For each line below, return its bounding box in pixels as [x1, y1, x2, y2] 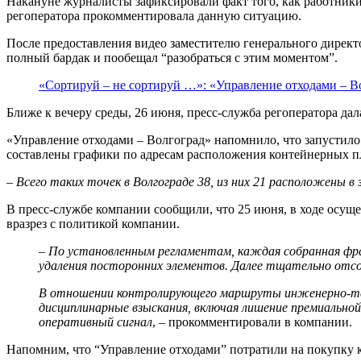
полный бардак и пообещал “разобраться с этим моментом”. [6, 50, 338, 64]
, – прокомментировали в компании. [152, 314, 352, 329]
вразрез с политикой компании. [6, 216, 180, 230]
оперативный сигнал [39, 314, 152, 329]
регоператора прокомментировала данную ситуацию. [6, 8, 301, 23]
